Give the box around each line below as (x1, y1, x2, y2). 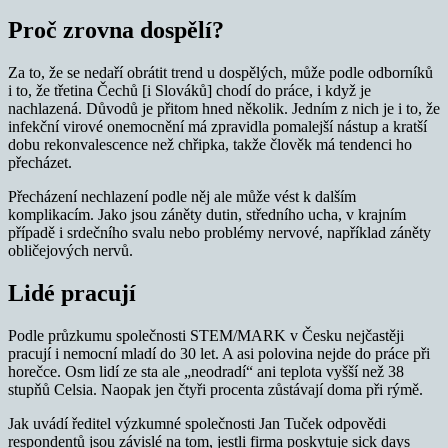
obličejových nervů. (8, 242, 133, 260)
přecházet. (8, 154, 72, 172)
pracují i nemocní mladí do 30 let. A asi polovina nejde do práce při (8, 344, 430, 362)
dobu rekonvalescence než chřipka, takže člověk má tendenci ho (8, 136, 412, 154)
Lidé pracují (8, 279, 136, 306)
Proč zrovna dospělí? (8, 17, 224, 44)
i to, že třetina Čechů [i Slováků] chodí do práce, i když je (8, 82, 371, 100)
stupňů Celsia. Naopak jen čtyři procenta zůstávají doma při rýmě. (8, 380, 423, 398)
